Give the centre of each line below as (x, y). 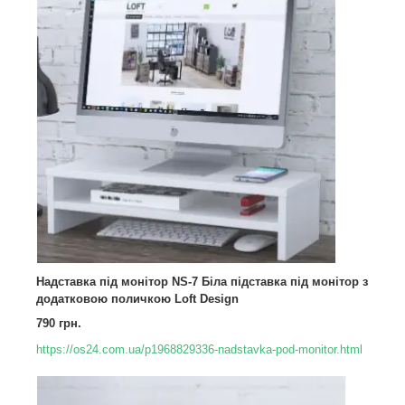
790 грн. (59, 324)
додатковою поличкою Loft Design (137, 299)
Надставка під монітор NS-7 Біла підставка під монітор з (202, 282)
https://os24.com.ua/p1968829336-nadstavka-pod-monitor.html (199, 350)
